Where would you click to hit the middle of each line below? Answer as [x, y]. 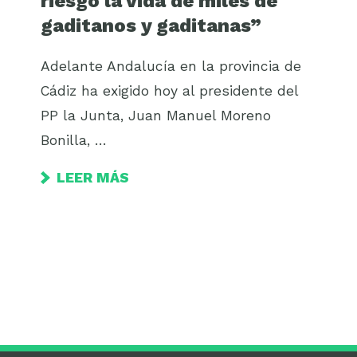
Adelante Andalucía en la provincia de [171, 66]
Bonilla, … [74, 140]
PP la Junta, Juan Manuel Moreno [156, 115]
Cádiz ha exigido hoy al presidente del [170, 90]
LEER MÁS [93, 177]
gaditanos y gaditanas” [151, 26]
